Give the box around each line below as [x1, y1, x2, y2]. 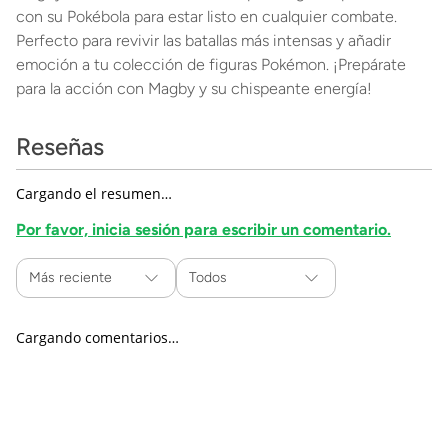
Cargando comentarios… [16, 328, 179, 347]
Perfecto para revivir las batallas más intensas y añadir [16, 31, 391, 50]
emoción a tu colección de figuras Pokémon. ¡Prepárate [16, 55, 406, 74]
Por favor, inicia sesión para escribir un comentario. [16, 220, 391, 239]
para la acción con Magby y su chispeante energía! [16, 79, 372, 98]
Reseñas [16, 132, 104, 161]
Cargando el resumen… [16, 184, 172, 203]
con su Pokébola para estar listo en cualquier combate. [16, 7, 397, 26]
